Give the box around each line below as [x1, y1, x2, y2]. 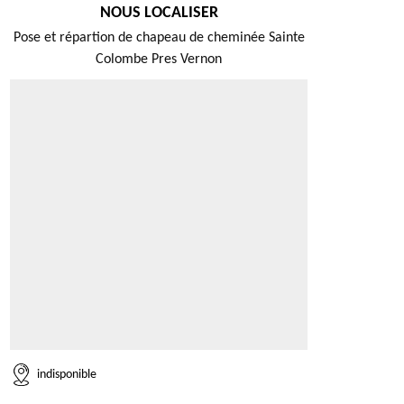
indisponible [37, 367, 96, 381]
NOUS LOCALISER [99, 5, 218, 22]
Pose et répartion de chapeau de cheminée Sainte [13, 31, 305, 45]
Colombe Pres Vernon [96, 52, 222, 67]
